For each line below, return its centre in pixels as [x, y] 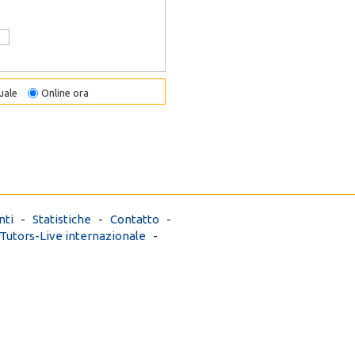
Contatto [134, 219]
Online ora [64, 93]
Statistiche [61, 219]
